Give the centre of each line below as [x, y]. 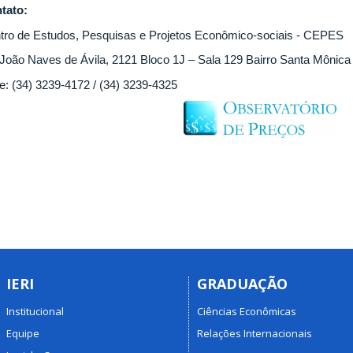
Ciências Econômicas [247, 311]
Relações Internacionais [255, 333]
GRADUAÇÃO [242, 284]
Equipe [22, 333]
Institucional [35, 311]
